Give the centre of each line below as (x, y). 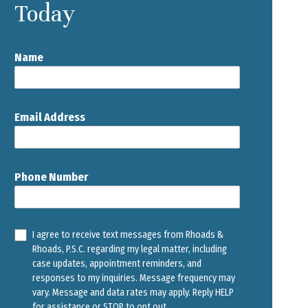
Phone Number (51, 177)
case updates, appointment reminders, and (117, 264)
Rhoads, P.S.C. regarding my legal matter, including (129, 250)
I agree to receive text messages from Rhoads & (128, 235)
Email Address (49, 117)
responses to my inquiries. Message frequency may (133, 278)
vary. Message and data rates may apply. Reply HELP (133, 293)
